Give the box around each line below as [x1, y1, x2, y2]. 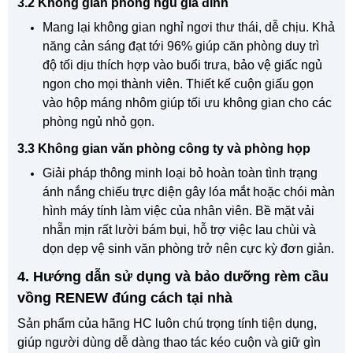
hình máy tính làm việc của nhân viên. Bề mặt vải [43, 203, 314, 217]
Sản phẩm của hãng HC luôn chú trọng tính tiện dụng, [17, 316, 317, 330]
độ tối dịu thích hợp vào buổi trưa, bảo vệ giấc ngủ [43, 58, 322, 72]
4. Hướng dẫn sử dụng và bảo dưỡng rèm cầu [17, 268, 329, 284]
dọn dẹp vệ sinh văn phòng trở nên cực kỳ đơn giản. [43, 241, 334, 255]
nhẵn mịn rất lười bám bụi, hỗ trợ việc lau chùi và [43, 222, 316, 236]
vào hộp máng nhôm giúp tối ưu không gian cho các [43, 95, 332, 110]
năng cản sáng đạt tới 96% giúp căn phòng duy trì [43, 39, 319, 53]
